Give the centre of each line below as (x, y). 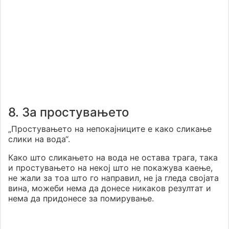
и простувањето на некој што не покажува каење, (110, 168)
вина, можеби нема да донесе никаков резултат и (110, 188)
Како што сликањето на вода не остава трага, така (113, 158)
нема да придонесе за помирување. (81, 199)
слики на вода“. (39, 139)
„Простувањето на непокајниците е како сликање (110, 129)
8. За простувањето (68, 112)
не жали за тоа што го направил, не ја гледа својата (113, 178)
